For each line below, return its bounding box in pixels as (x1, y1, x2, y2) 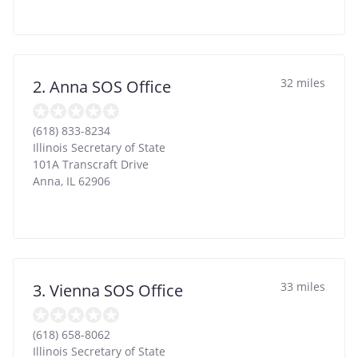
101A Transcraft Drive (33, 156, 149, 172)
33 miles (280, 278, 325, 294)
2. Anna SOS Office (33, 75, 171, 97)
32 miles (280, 74, 325, 90)
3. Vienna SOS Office (33, 279, 183, 301)
